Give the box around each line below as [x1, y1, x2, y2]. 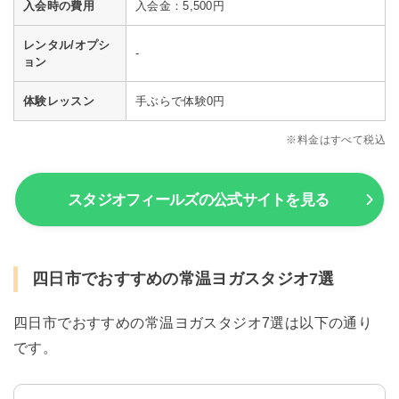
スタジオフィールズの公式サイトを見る [67, 191, 330, 209]
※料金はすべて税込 [286, 133, 386, 146]
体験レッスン [23, 94, 94, 108]
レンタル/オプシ [23, 37, 110, 52]
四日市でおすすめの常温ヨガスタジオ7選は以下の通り [13, 314, 373, 331]
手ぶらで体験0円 [135, 94, 225, 108]
